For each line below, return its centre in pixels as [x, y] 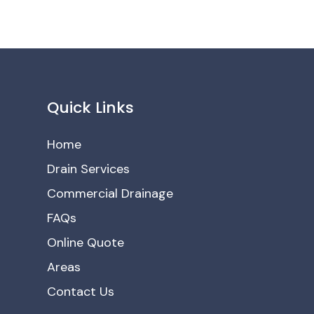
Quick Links [91, 108]
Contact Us [81, 292]
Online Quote [86, 243]
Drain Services [89, 169]
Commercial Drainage [110, 194]
